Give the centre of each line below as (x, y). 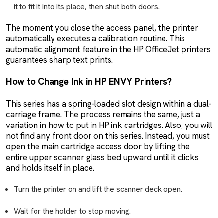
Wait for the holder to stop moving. (72, 211)
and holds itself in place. (50, 168)
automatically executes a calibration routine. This (95, 38)
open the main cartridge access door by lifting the (98, 146)
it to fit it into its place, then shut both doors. (87, 6)
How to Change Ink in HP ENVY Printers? (89, 81)
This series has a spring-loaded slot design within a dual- (109, 103)
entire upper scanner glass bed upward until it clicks (102, 157)
